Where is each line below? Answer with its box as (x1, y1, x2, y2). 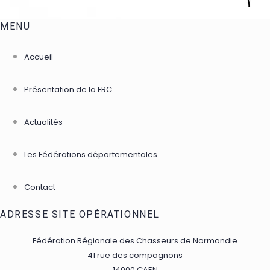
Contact (24, 181, 55, 193)
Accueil (24, 51, 53, 63)
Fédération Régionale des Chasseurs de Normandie (33, 234, 237, 246)
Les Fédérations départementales (24, 148, 157, 160)
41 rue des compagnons (87, 249, 183, 261)
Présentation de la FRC (24, 83, 112, 95)
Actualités (24, 116, 63, 128)
